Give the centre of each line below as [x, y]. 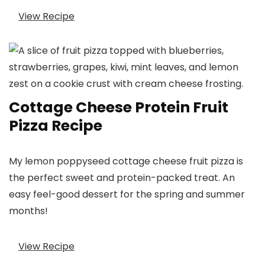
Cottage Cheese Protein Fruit [119, 108]
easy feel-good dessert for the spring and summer [127, 195]
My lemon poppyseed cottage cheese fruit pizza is [126, 161]
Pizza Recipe [56, 126]
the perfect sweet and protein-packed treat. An [122, 178]
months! [28, 211]
